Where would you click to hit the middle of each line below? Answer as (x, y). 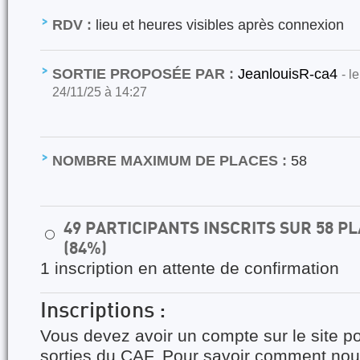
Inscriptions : (103, 312)
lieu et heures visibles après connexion (218, 25)
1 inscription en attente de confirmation (190, 268)
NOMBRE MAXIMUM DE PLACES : (170, 160)
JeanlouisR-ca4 (290, 74)
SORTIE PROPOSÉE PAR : (143, 74)
